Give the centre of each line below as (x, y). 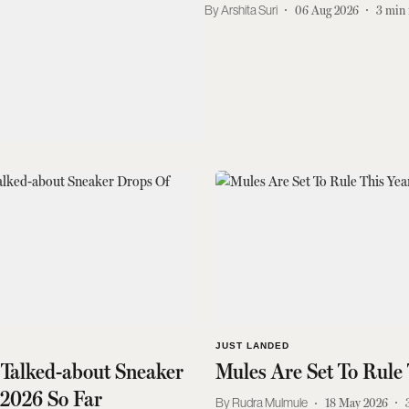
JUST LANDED (252, 345)
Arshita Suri (249, 10)
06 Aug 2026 (327, 10)
